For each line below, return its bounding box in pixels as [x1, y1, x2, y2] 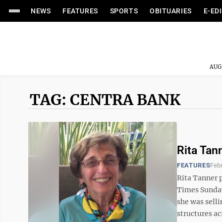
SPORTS [110, 7, 138, 15]
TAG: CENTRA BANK [30, 90, 180, 109]
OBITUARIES [150, 7, 192, 15]
